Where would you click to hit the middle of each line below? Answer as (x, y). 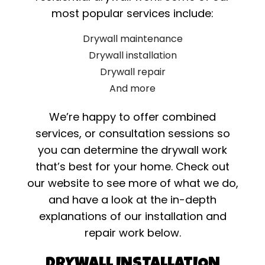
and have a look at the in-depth (132, 200)
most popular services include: (132, 14)
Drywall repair (132, 72)
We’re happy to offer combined (132, 117)
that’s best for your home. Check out (132, 167)
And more (132, 89)
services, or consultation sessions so (132, 134)
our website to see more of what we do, (132, 183)
